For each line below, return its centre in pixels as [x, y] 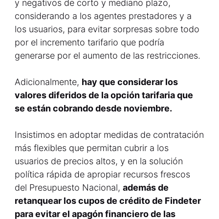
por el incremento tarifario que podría [89, 42]
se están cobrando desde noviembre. [93, 108]
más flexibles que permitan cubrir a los [92, 148]
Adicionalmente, [48, 82]
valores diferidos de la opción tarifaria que [104, 95]
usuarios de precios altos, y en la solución [99, 161]
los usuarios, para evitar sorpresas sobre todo [107, 29]
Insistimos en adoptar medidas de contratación [109, 135]
